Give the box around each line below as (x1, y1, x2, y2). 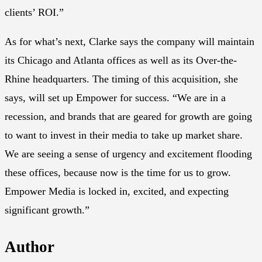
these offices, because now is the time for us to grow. (5, 167, 231, 179)
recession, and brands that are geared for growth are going (5, 111, 252, 123)
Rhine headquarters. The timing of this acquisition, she (5, 73, 238, 85)
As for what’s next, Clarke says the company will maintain (5, 36, 254, 48)
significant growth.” (5, 204, 89, 216)
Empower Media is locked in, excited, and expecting (5, 185, 229, 198)
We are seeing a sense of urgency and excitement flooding (5, 148, 252, 160)
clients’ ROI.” (5, 6, 64, 19)
